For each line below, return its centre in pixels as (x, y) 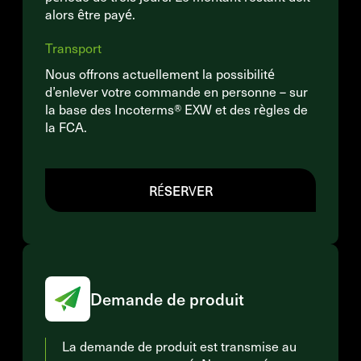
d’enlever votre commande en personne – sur (176, 91)
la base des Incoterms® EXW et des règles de (176, 109)
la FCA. (66, 127)
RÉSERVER (180, 190)
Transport (73, 48)
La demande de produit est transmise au (179, 346)
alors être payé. (90, 14)
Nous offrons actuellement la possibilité (160, 74)
